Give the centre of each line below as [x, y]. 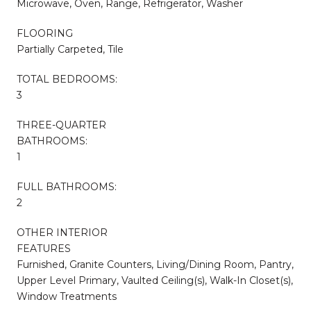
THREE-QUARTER [61, 125]
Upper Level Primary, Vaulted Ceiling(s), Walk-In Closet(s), [155, 280]
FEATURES [44, 248]
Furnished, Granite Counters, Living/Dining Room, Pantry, [155, 264]
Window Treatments [67, 296]
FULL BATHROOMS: [67, 186]
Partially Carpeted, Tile [70, 49]
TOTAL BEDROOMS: [67, 79]
